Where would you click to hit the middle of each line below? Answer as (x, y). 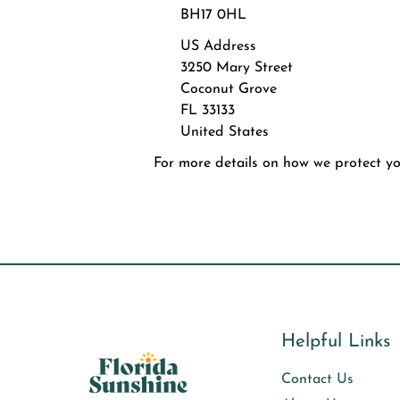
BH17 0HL (213, 15)
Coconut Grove (229, 89)
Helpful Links (335, 342)
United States (225, 132)
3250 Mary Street (237, 67)
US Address (218, 46)
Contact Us (317, 380)
